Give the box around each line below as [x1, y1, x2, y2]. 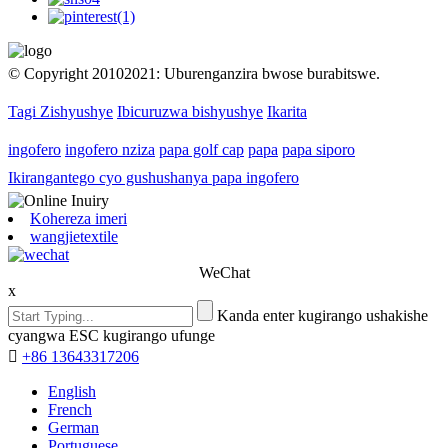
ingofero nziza [65, 141, 155, 159]
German [48, 419, 99, 437]
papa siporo [282, 141, 355, 159]
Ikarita [267, 103, 307, 121]
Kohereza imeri [30, 210, 127, 228]
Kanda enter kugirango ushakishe [217, 307, 428, 325]
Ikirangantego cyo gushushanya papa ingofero [8, 169, 299, 187]
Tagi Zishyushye [8, 103, 113, 121]
